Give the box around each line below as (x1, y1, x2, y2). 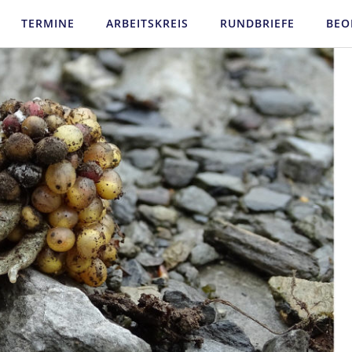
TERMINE (21, 16, 75, 31)
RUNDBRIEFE (220, 16, 295, 31)
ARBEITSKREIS (106, 16, 189, 31)
